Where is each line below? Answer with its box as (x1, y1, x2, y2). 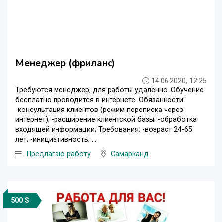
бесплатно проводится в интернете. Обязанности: (15, 95, 185, 104)
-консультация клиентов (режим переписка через (15, 105, 183, 114)
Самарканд (111, 149, 149, 158)
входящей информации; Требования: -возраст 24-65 (15, 125, 192, 134)
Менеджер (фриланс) (15, 56, 115, 70)
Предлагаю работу (27, 149, 91, 158)
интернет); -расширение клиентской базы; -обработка (15, 115, 197, 124)
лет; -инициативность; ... (15, 135, 96, 144)
